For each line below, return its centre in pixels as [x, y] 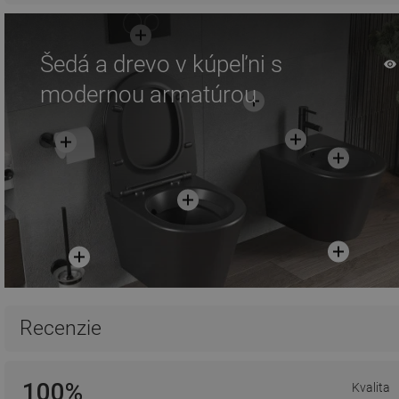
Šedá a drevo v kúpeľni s [161, 65]
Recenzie [61, 328]
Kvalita [370, 387]
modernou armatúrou [148, 95]
